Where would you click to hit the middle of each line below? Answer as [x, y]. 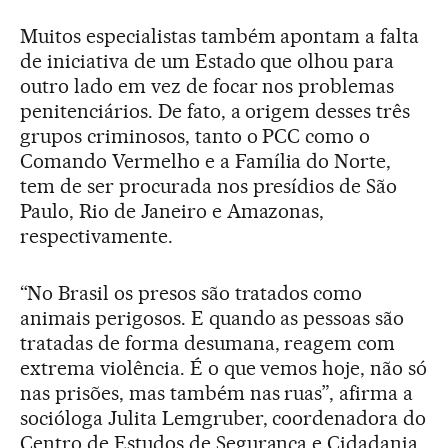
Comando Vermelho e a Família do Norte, [206, 161]
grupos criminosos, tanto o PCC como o [195, 136]
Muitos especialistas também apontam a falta [220, 36]
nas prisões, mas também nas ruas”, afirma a [217, 393]
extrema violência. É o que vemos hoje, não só [224, 368]
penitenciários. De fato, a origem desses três [215, 111]
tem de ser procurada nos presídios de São [209, 186]
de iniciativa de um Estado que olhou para [207, 61]
